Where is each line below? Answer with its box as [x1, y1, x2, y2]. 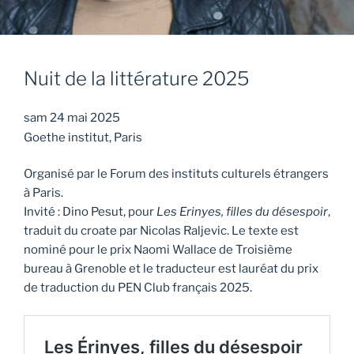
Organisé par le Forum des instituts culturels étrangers [24, 167, 329, 182]
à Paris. [24, 186, 63, 201]
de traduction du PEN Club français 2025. [24, 281, 252, 296]
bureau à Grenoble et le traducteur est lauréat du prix [24, 262, 318, 277]
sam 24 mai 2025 [24, 110, 120, 125]
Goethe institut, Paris [24, 130, 142, 145]
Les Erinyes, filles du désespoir [156, 205, 328, 220]
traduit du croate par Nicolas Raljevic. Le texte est [24, 224, 299, 239]
